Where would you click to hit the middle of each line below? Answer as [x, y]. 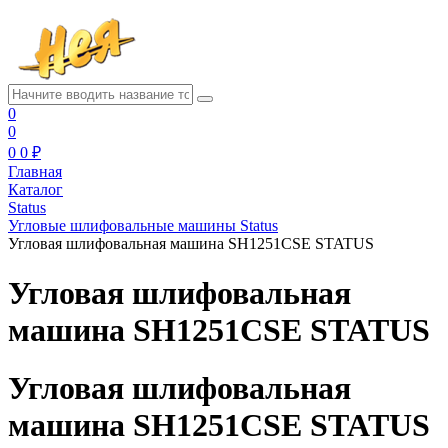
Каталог [35, 190]
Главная [35, 172]
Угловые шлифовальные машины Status [143, 226]
